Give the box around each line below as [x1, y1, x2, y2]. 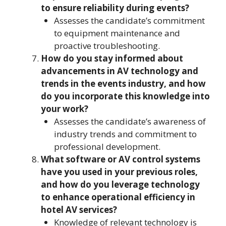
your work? [41, 103, 88, 115]
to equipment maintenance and [53, 27, 180, 39]
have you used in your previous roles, [41, 166, 198, 178]
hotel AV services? [41, 204, 117, 215]
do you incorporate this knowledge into [41, 90, 210, 102]
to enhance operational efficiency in [41, 191, 195, 203]
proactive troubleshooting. [53, 40, 160, 51]
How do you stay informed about [41, 52, 183, 64]
